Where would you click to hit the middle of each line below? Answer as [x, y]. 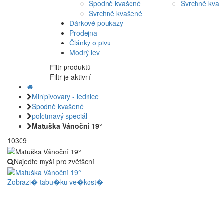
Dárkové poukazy [96, 23]
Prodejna [83, 33]
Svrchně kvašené [116, 13]
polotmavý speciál [59, 116]
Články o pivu [90, 43]
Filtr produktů [70, 67]
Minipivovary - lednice [65, 97]
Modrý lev [85, 53]
